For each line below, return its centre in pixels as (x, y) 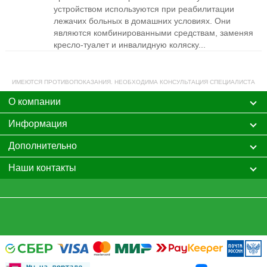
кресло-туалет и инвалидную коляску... (130, 45)
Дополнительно (42, 146)
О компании (34, 102)
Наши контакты (42, 168)
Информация (38, 124)
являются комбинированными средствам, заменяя (154, 33)
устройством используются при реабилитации (144, 9)
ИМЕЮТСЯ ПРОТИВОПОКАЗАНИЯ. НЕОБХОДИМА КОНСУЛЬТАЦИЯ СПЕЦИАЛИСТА (133, 82)
